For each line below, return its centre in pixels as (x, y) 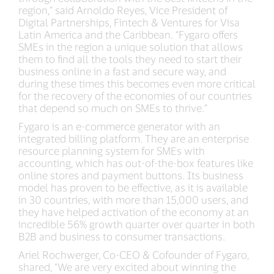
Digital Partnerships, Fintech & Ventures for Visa (129, 22)
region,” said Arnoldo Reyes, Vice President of (123, 10)
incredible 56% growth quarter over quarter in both (137, 224)
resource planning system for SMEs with (112, 151)
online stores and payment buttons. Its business (131, 175)
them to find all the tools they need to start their (130, 59)
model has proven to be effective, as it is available (133, 187)
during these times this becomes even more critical (137, 83)
